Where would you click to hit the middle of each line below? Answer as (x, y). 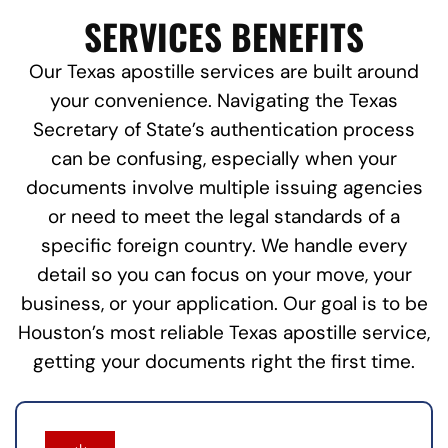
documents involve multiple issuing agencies (224, 188)
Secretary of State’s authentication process (224, 130)
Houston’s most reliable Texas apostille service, (224, 333)
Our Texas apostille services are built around (224, 72)
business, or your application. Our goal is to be (224, 304)
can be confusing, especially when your (224, 159)
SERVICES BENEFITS (224, 36)
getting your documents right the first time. (224, 362)
